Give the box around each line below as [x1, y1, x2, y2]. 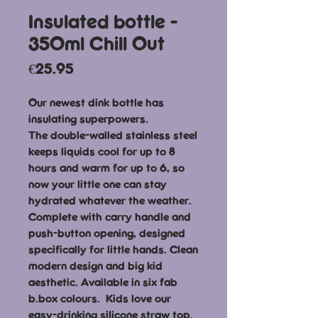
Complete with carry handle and [28, 210, 191, 223]
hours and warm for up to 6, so [28, 161, 185, 174]
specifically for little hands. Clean [28, 243, 198, 256]
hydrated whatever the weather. [28, 194, 192, 207]
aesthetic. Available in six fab [28, 275, 177, 288]
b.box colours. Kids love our [28, 292, 171, 305]
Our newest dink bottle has [28, 96, 164, 109]
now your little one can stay [28, 177, 167, 190]
